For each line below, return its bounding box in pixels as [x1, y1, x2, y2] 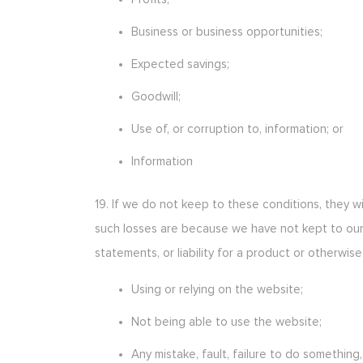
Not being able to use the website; [131, 315, 322, 328]
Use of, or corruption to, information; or [131, 123, 344, 135]
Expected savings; [131, 58, 229, 70]
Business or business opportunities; [131, 26, 322, 38]
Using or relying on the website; [131, 283, 303, 296]
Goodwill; [131, 91, 181, 103]
